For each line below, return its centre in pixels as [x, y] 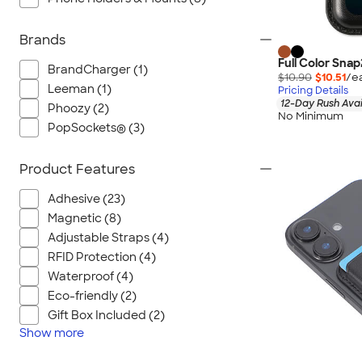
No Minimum [311, 116]
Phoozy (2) [78, 108]
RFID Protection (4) [102, 257]
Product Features [77, 169]
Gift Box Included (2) [106, 315]
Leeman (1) [80, 89]
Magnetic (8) [84, 218]
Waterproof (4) [90, 276]
